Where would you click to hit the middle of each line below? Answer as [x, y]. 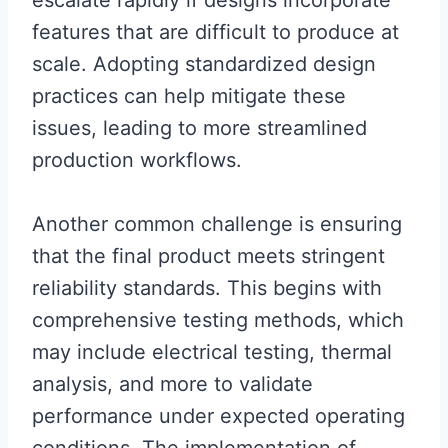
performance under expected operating [218, 416]
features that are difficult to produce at [215, 32]
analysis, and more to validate [172, 384]
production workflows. [137, 160]
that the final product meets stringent [208, 256]
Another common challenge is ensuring [217, 224]
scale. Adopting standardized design [204, 64]
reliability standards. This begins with [207, 288]
